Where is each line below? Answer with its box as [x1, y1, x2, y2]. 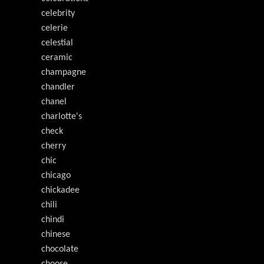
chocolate [41, 245, 78, 254]
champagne [41, 68, 86, 77]
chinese [41, 230, 70, 239]
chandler [41, 82, 75, 92]
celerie [41, 24, 68, 33]
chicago [41, 171, 71, 180]
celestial [41, 38, 73, 48]
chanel [41, 97, 67, 107]
